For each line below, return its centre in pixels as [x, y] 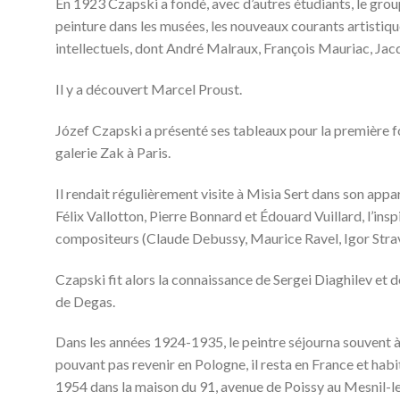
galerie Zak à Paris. [113, 152]
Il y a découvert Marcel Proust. [149, 89]
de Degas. [85, 301]
